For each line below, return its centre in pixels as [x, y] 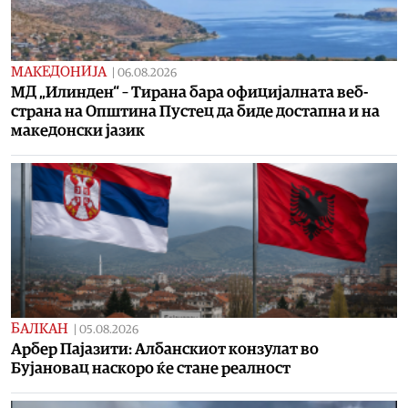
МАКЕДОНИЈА [59, 71]
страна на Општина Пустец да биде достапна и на [195, 111]
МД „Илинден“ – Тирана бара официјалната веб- [189, 92]
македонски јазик [78, 130]
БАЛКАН [40, 328]
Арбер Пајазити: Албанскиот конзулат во [165, 349]
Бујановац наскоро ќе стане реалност [151, 368]
